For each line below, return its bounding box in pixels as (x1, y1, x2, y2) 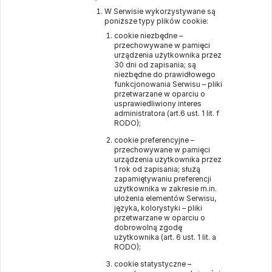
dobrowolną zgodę (114, 223, 182, 232)
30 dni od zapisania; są (114, 60, 196, 69)
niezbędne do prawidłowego (114, 70, 216, 79)
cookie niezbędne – (114, 31, 183, 40)
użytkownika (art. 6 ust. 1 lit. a (114, 233, 216, 242)
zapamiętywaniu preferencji (114, 174, 211, 183)
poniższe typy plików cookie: (104, 16, 208, 25)
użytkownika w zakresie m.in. (114, 184, 217, 193)
